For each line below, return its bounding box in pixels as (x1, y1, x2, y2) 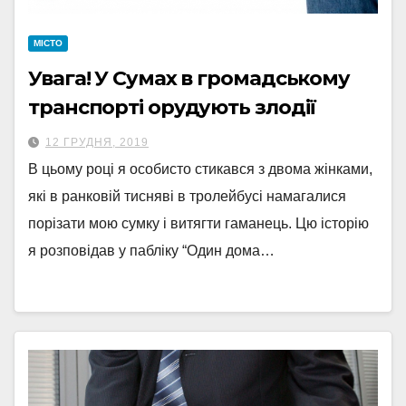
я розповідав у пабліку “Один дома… (28, 243, 275, 258)
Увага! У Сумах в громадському (28, 66, 351, 91)
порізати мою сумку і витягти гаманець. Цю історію (28, 216, 369, 231)
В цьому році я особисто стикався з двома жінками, (28, 161, 372, 177)
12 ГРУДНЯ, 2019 (45, 136, 149, 149)
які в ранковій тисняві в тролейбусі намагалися (28, 188, 346, 204)
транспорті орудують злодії (28, 95, 317, 120)
